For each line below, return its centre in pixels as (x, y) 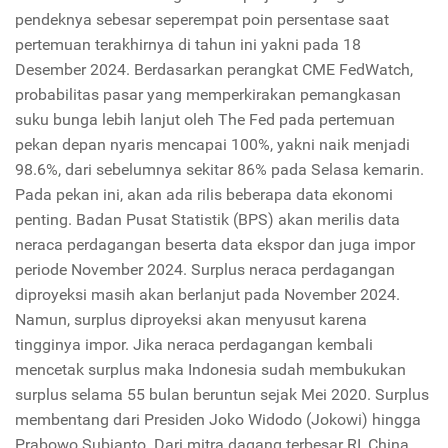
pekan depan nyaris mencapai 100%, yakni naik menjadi (212, 145)
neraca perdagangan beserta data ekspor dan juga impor (215, 245)
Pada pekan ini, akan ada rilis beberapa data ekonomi (204, 195)
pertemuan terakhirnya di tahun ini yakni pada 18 (188, 45)
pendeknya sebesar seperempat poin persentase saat (202, 20)
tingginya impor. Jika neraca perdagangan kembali (194, 345)
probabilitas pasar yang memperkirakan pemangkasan (208, 95)
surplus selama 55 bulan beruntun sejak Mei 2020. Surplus (222, 395)
